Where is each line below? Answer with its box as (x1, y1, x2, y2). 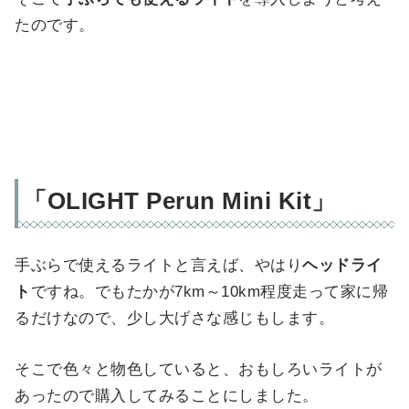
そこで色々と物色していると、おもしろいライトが (15, 360, 383, 378)
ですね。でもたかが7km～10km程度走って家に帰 (30, 282, 389, 300)
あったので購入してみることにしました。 (15, 386, 319, 404)
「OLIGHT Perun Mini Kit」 (23, 186, 336, 215)
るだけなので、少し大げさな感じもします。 (15, 309, 335, 327)
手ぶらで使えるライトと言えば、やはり (15, 256, 303, 274)
